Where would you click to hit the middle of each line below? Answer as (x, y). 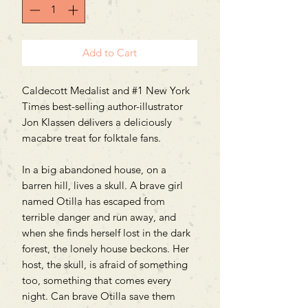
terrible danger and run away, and (99, 217)
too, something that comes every (97, 280)
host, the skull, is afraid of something (105, 264)
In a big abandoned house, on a (94, 169)
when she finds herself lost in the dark (106, 232)
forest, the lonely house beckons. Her (106, 248)
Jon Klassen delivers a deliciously (97, 122)
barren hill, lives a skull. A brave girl (102, 185)
